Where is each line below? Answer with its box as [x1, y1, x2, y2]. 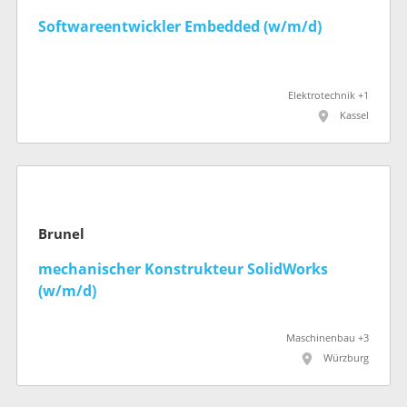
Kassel [340, 110, 369, 123]
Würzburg [323, 352, 369, 364]
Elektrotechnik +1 [288, 90, 369, 103]
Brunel [38, 225, 84, 243]
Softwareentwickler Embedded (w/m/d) [38, 18, 322, 36]
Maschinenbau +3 [286, 332, 369, 344]
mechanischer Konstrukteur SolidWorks [38, 260, 328, 278]
